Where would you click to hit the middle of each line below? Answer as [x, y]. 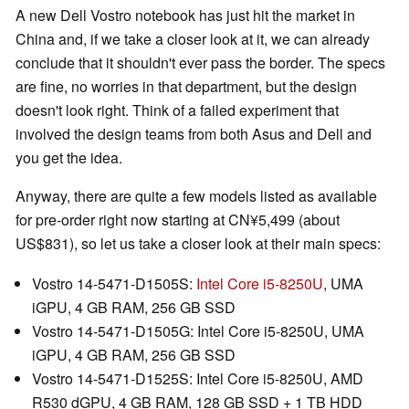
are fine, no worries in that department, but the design [186, 87]
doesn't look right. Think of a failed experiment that [177, 110]
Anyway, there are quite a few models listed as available [196, 196]
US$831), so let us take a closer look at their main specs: [198, 244]
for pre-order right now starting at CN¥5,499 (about [178, 220]
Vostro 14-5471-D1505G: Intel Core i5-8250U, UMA [198, 331]
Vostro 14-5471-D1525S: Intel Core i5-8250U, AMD [198, 379]
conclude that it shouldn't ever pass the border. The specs [200, 63]
